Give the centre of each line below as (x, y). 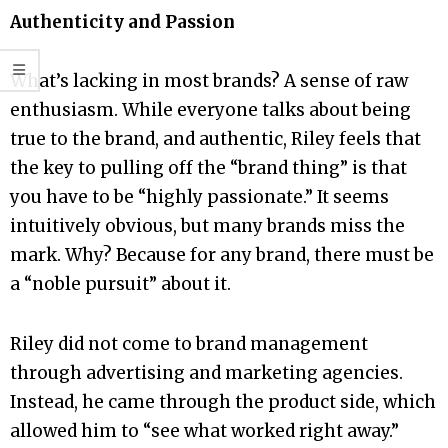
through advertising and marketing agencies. (206, 372)
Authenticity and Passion (122, 22)
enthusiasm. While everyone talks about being (210, 110)
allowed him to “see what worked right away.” (204, 430)
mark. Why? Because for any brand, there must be (222, 255)
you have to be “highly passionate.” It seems (199, 197)
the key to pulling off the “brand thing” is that (208, 168)
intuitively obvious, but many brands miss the (207, 226)
